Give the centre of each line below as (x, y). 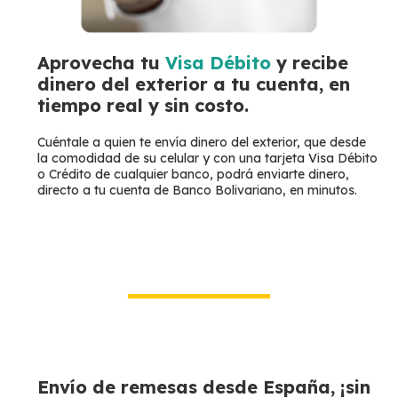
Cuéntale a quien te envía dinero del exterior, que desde (202, 142)
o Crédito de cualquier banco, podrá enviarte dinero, (194, 174)
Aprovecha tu (99, 62)
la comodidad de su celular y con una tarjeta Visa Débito (208, 158)
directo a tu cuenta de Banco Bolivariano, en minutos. (198, 190)
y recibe (310, 62)
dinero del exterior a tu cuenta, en (194, 84)
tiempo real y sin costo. (143, 105)
